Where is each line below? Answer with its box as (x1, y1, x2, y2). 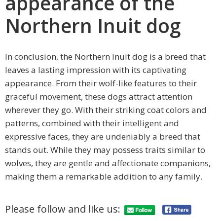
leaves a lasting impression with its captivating (5, 64, 186, 75)
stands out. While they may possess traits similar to (5, 144, 205, 155)
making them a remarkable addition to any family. (5, 170, 202, 182)
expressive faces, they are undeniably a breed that (5, 130, 200, 142)
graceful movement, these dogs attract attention (5, 90, 192, 102)
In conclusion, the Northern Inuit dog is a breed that (5, 50, 206, 62)
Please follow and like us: (5, 202, 120, 216)
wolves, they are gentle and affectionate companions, (5, 157, 211, 169)
